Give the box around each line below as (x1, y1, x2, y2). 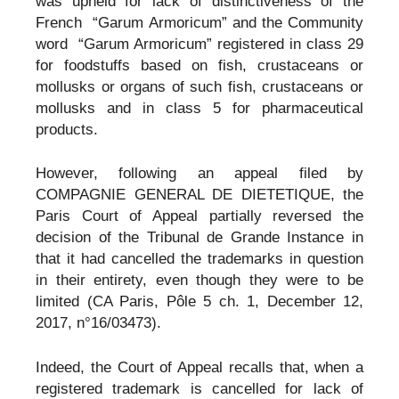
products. (36, 120, 98, 138)
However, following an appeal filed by (36, 165, 363, 183)
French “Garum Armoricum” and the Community (36, 13, 363, 31)
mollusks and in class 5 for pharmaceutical (36, 99, 363, 117)
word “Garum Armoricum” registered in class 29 (36, 35, 363, 53)
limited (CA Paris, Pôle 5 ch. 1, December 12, (36, 293, 363, 311)
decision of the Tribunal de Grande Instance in (36, 229, 363, 247)
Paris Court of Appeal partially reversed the (36, 208, 363, 225)
